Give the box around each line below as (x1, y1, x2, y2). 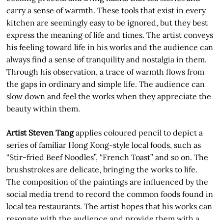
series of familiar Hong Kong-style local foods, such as (6, 140, 201, 150)
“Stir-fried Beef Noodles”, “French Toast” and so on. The (6, 152, 209, 162)
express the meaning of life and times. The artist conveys (6, 30, 214, 40)
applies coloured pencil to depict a (74, 128, 203, 137)
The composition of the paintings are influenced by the (6, 177, 209, 187)
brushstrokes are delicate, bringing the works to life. (6, 165, 198, 174)
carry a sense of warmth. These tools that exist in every (6, 5, 206, 15)
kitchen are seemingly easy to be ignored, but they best (6, 18, 208, 27)
